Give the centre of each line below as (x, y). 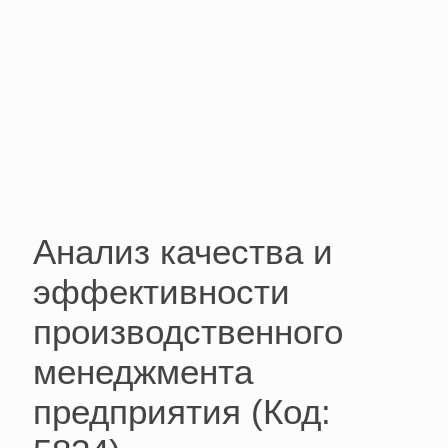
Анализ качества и (183, 252)
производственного (188, 332)
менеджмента (143, 372)
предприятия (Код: (182, 412)
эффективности (161, 292)
